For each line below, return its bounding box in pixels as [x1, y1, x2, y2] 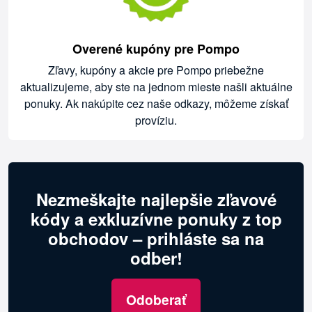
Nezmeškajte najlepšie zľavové [36, 187, 276, 212]
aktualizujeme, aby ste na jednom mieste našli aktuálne [19, 79, 292, 95]
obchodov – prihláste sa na [48, 226, 264, 251]
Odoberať [126, 290, 186, 310]
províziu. [135, 112, 177, 129]
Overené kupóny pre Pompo [72, 40, 240, 58]
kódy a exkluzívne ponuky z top [30, 207, 282, 231]
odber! [130, 246, 182, 270]
